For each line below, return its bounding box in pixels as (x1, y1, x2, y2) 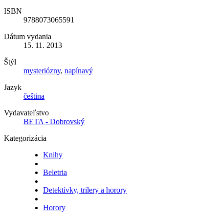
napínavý (65, 66, 93, 75)
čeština (23, 92, 44, 101)
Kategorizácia (4, 134, 46, 143)
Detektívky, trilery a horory (43, 186, 127, 195)
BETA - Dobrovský (23, 117, 85, 126)
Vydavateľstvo (4, 109, 49, 117)
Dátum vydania (4, 32, 51, 41)
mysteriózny (23, 66, 61, 75)
